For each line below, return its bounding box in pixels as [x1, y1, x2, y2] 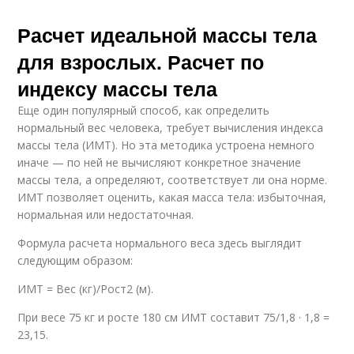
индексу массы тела [17, 74, 218, 103]
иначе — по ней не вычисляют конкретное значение [17, 155, 302, 170]
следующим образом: [17, 253, 134, 268]
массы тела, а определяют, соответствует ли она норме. [17, 172, 328, 187]
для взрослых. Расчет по [17, 47, 265, 76]
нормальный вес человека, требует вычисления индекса [17, 120, 324, 135]
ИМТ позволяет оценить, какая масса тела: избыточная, [17, 190, 327, 205]
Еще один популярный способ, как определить [17, 103, 270, 118]
